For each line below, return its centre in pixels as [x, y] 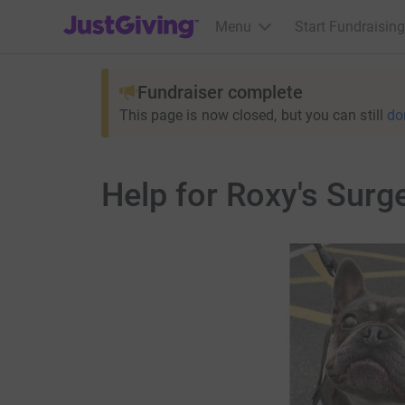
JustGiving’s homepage [137, 15]
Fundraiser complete [220, 92]
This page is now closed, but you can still [251, 115]
